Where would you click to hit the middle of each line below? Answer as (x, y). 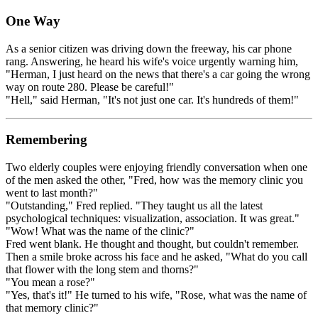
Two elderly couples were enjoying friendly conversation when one (157, 167)
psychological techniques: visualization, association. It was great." (153, 218)
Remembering (46, 140)
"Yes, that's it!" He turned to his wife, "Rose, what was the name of (156, 295)
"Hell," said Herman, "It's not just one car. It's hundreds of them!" (152, 99)
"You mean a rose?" (50, 282)
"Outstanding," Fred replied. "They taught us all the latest (134, 205)
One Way (33, 21)
